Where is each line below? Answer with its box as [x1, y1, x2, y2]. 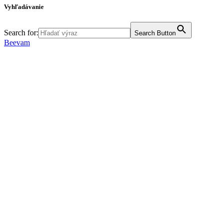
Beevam [4, 38, 30, 47]
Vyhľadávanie [4, 3, 44, 11]
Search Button [134, 29, 176, 37]
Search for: [4, 28, 38, 37]
